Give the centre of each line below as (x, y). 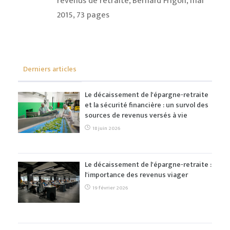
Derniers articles (50, 69)
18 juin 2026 (106, 129)
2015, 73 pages (83, 15)
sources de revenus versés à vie (136, 116)
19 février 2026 (110, 188)
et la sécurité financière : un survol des (147, 105)
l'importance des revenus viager (136, 175)
